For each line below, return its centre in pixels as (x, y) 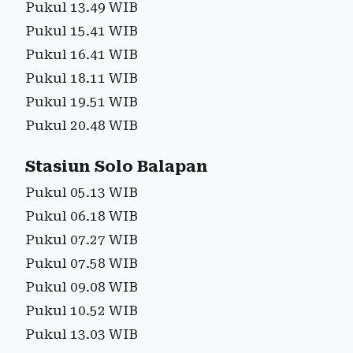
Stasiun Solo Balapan (117, 166)
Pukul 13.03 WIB (82, 334)
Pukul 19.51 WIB (82, 101)
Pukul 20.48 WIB (82, 125)
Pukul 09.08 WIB (82, 286)
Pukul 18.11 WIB (82, 78)
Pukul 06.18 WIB (82, 216)
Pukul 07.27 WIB (82, 239)
